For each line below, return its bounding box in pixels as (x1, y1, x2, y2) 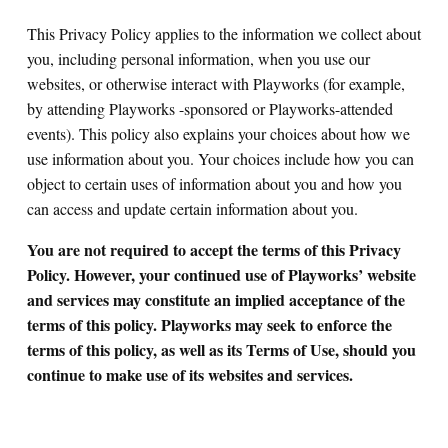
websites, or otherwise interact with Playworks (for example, (27, 73, 405, 94)
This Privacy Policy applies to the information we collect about (27, 23, 421, 44)
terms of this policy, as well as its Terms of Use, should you (27, 338, 416, 361)
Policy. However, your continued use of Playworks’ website (27, 263, 416, 286)
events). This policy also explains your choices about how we (27, 123, 410, 144)
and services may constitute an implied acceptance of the (27, 288, 405, 311)
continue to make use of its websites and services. (27, 363, 353, 386)
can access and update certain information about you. (27, 198, 358, 219)
